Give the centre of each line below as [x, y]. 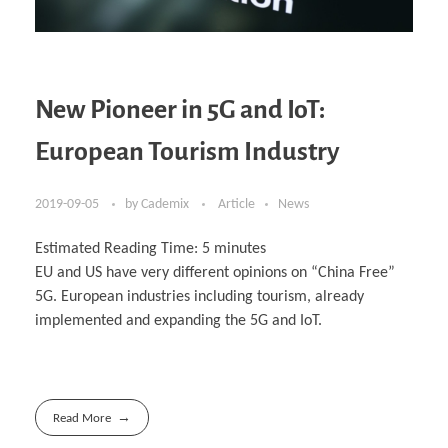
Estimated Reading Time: [118, 249]
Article [236, 205]
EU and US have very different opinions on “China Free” [215, 273]
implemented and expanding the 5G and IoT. [178, 321]
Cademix [166, 205]
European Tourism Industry [187, 152]
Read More [82, 418]
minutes [240, 249]
